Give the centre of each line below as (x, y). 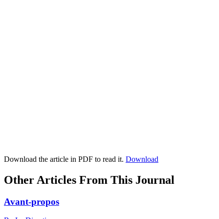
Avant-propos (32, 201)
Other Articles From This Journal (89, 180)
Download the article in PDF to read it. (65, 159)
